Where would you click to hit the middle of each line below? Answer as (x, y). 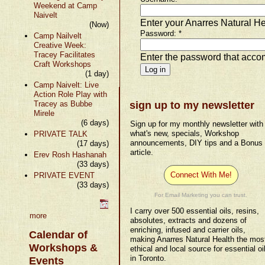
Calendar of (59, 235)
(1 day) (97, 73)
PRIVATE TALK (60, 134)
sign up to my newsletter (192, 105)
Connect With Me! (201, 174)
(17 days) (93, 143)
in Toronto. (148, 258)
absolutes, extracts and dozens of (189, 220)
